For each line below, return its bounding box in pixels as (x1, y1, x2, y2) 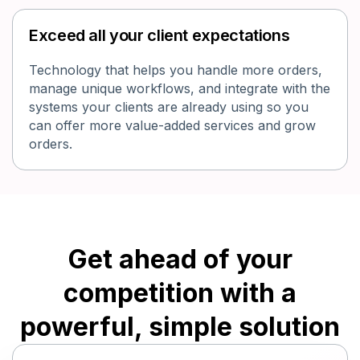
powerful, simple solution (20, 311, 340, 343)
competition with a (63, 277, 297, 309)
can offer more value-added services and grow (29, 117, 316, 134)
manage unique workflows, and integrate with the (29, 80, 330, 97)
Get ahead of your (67, 243, 292, 276)
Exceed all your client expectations (29, 26, 290, 46)
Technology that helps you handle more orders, (29, 62, 322, 79)
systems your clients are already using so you (29, 99, 309, 116)
